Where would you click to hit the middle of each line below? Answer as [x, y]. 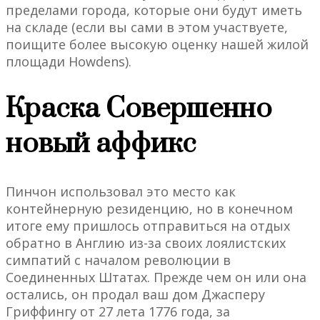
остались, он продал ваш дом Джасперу [135, 295]
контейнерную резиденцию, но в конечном [149, 209]
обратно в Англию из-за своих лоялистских [146, 243]
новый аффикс [101, 144]
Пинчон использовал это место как [121, 192]
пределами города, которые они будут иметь [154, 10]
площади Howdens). [69, 62]
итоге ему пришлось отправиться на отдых [148, 226]
